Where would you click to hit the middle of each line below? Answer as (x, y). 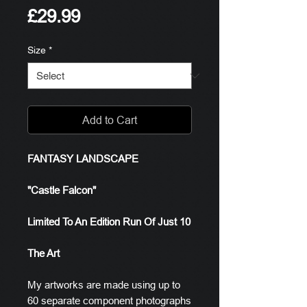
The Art (44, 253)
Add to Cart (110, 120)
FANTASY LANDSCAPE (83, 159)
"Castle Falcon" (62, 190)
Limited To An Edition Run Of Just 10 (109, 222)
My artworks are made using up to (104, 285)
